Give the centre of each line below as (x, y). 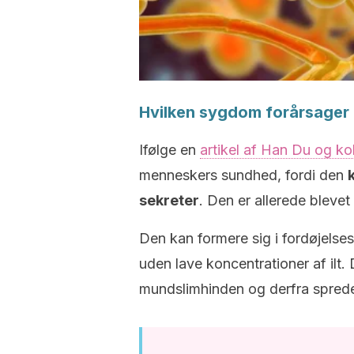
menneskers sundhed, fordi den (243, 175)
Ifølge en (169, 150)
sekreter (169, 200)
